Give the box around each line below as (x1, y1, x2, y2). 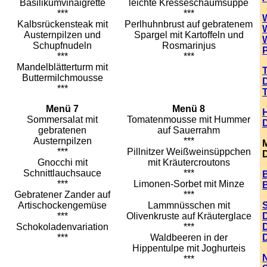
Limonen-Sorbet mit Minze (133, 179, 244, 189)
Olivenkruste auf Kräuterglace (126, 211, 252, 221)
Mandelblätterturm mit (17, 62, 108, 72)
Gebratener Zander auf (14, 190, 110, 200)
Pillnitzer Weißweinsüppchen (126, 147, 251, 157)
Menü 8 (172, 104, 205, 114)
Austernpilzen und (24, 30, 101, 40)
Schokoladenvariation (16, 222, 108, 232)
